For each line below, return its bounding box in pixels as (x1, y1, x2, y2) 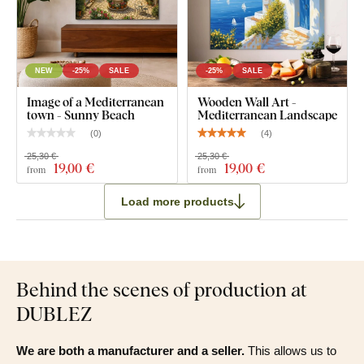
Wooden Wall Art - (197, 93, 297, 110)
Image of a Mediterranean (27, 93, 164, 110)
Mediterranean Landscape (197, 106, 337, 123)
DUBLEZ (16, 300, 92, 327)
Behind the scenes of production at (16, 275, 307, 303)
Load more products (120, 194, 234, 208)
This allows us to (245, 344, 336, 358)
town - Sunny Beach (27, 106, 135, 123)
